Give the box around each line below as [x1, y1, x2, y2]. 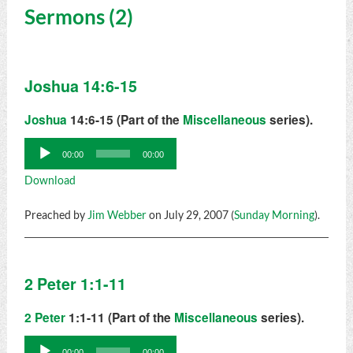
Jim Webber [87, 209, 147, 222]
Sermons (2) [24, 4, 133, 28]
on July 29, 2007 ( [146, 209, 234, 222]
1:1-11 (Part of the [65, 309, 174, 327]
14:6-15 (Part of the [66, 111, 183, 129]
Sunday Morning [233, 209, 314, 222]
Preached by [24, 209, 87, 222]
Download [24, 174, 76, 188]
